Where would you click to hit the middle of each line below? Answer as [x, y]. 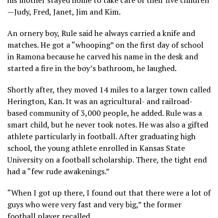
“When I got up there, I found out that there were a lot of [109, 192]
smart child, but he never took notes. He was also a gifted [108, 124]
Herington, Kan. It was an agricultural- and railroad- [100, 101]
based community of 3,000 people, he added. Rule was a [105, 113]
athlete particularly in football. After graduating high [101, 136]
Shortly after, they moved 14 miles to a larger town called [109, 89]
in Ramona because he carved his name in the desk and [103, 56]
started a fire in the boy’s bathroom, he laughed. [92, 68]
